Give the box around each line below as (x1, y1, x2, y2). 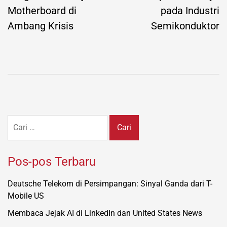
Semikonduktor (151, 20, 219, 32)
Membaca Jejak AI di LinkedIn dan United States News (8, 208, 202, 218)
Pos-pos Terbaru (8, 155, 96, 169)
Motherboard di (8, 5, 77, 17)
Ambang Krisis (8, 20, 73, 32)
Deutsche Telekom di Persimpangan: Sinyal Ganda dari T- (8, 179, 212, 189)
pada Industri (161, 5, 219, 17)
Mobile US (8, 191, 44, 201)
